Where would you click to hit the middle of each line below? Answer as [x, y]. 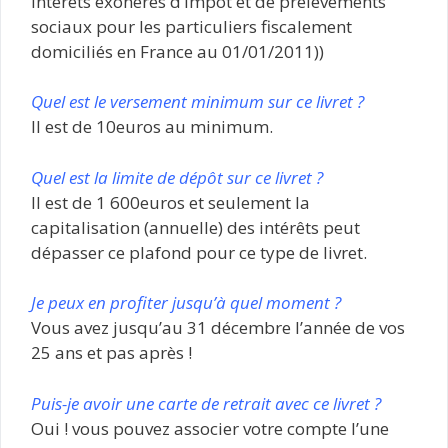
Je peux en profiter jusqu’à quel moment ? [186, 302]
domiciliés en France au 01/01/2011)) [177, 51]
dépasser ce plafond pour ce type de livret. [199, 252]
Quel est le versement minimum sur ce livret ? [197, 101]
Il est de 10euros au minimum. [152, 126]
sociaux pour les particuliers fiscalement [191, 26]
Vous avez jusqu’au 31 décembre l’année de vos [218, 327]
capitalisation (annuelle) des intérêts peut [195, 227]
